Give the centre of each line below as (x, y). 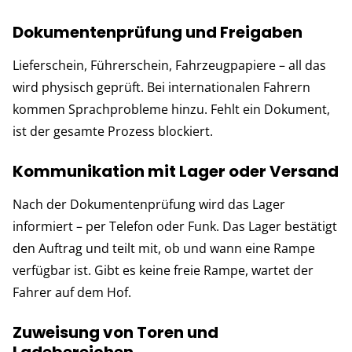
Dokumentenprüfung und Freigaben (158, 32)
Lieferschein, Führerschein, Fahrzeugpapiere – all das (169, 65)
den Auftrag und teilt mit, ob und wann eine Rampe (164, 248)
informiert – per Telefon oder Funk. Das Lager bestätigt (175, 226)
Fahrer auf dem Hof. (72, 292)
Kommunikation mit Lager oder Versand (176, 171)
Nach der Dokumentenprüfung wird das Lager (149, 204)
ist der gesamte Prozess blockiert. (113, 131)
